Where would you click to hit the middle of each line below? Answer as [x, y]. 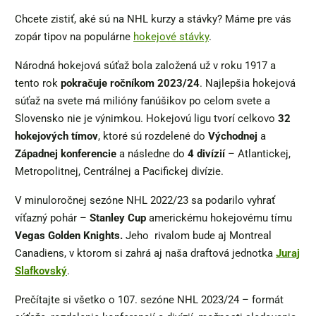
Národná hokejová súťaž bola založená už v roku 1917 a [145, 66]
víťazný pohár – [51, 218]
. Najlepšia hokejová [248, 84]
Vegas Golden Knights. [70, 236]
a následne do [152, 154]
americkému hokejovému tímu [219, 218]
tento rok [38, 84]
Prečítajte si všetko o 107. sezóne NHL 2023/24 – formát [149, 300]
